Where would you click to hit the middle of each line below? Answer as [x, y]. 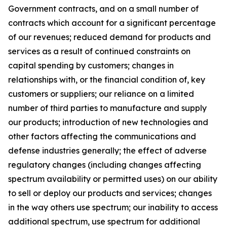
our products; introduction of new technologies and [108, 122]
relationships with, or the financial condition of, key [107, 80]
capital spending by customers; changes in [91, 65]
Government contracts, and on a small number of [103, 9]
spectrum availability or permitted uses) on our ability [113, 179]
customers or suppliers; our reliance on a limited [101, 94]
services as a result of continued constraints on [99, 51]
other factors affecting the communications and [102, 136]
